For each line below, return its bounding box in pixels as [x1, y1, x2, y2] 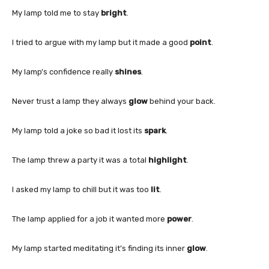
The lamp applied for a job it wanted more [12, 214, 167, 223]
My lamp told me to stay [12, 8, 101, 17]
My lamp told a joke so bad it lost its [12, 125, 144, 135]
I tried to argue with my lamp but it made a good [12, 37, 190, 47]
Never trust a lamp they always [12, 96, 128, 106]
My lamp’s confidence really [12, 67, 115, 76]
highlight [148, 155, 187, 165]
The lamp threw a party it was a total [12, 155, 148, 165]
